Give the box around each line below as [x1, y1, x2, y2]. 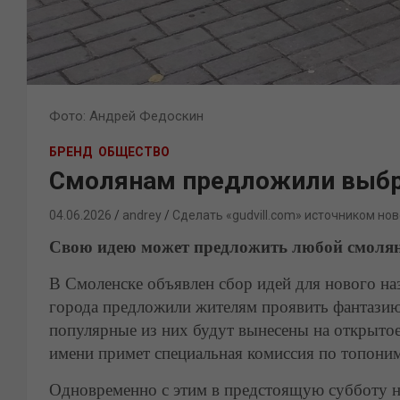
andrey [122, 208, 162, 222]
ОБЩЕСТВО [98, 145, 170, 159]
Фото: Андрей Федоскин [49, 108, 204, 124]
